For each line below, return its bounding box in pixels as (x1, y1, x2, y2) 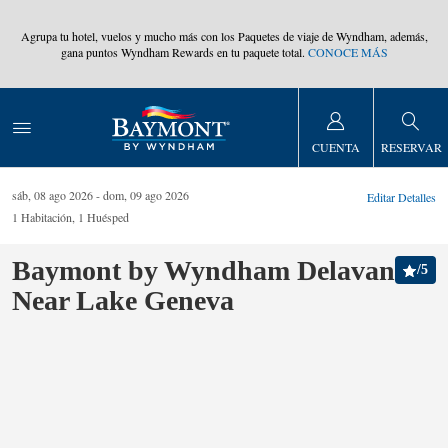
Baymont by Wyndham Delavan (12, 255, 395, 286)
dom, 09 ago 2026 (103, 187, 189, 203)
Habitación (21, 209, 72, 225)
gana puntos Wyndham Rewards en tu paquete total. (60, 44, 308, 60)
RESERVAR (380, 138, 442, 155)
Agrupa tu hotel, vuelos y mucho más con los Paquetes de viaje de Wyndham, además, (20, 28, 428, 44)
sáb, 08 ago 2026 (12, 187, 93, 203)
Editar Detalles (367, 189, 436, 205)
